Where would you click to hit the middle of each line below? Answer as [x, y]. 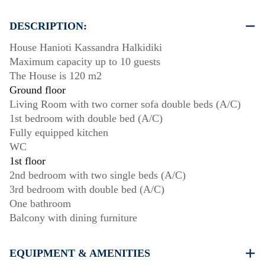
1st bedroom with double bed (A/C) [86, 119]
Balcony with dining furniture [73, 218]
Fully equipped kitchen [59, 133]
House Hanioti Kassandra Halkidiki [86, 48]
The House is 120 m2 [56, 76]
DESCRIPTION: [48, 26]
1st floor [28, 161]
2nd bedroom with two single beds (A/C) [98, 175]
